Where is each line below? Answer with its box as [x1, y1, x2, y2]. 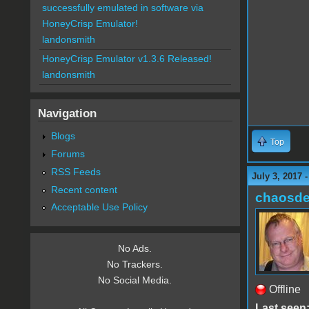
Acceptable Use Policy [50, 201, 148, 213]
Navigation [37, 106, 97, 121]
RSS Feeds [50, 166, 101, 177]
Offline [268, 283, 301, 295]
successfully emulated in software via [41, 2, 203, 14]
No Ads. [118, 243, 152, 255]
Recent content [50, 183, 117, 195]
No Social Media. [98, 275, 172, 286]
